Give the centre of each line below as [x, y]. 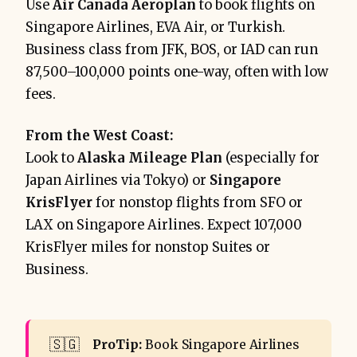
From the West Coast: [99, 136]
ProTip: [118, 345]
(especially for [271, 159]
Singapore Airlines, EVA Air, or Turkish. [155, 28]
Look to [51, 159]
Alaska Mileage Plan [150, 159]
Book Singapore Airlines [222, 345]
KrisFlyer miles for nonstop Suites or [148, 248]
